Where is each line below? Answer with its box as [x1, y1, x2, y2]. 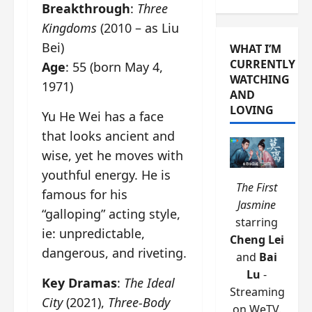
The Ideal [124, 274, 175, 292]
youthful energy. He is [42, 166, 171, 184]
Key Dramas [42, 274, 117, 292]
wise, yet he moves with [42, 147, 183, 164]
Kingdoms [42, 19, 97, 37]
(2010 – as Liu [97, 19, 179, 37]
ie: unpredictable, [42, 225, 145, 242]
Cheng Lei [229, 232, 284, 248]
